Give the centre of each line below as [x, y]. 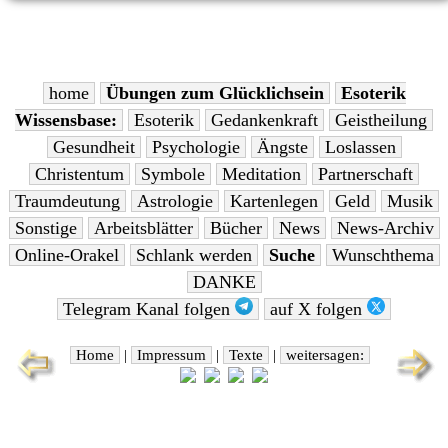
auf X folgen [318, 309]
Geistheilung [381, 120]
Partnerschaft [365, 174]
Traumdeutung [67, 201]
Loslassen [360, 147]
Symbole [173, 174]
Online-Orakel [66, 255]
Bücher [235, 228]
